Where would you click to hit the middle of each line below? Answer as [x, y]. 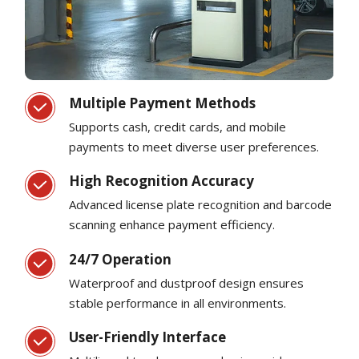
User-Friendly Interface [148, 337]
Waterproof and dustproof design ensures [187, 282]
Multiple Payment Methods [163, 103]
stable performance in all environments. [178, 303]
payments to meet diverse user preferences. [194, 146]
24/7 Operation [121, 259]
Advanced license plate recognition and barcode [201, 205]
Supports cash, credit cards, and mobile [178, 126]
